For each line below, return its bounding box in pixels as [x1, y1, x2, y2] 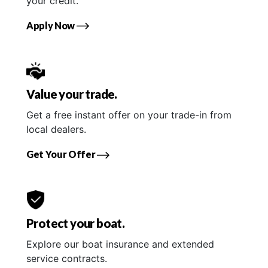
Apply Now [26, 19, 77, 31]
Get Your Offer [26, 148, 98, 160]
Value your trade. [26, 87, 117, 102]
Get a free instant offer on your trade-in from [26, 109, 232, 121]
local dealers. [26, 123, 86, 136]
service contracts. [26, 252, 107, 265]
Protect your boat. [26, 216, 125, 231]
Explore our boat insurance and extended [26, 238, 214, 251]
